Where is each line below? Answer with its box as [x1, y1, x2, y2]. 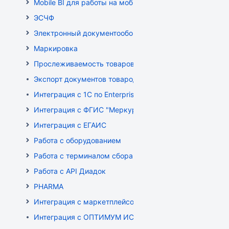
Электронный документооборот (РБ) [34, 29, 161, 37]
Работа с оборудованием [34, 136, 121, 145]
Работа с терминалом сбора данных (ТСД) [34, 151, 184, 160]
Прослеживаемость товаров [34, 59, 134, 68]
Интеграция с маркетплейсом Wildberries [34, 197, 179, 206]
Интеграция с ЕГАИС [34, 121, 106, 129]
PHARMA [34, 182, 63, 191]
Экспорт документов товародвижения [34, 75, 168, 83]
